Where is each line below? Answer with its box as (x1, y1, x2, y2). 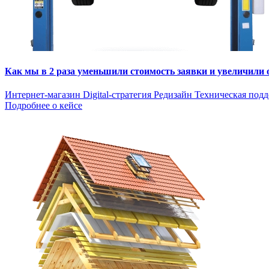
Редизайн (154, 89, 195, 100)
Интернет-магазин (5, 89, 83, 100)
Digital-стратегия (83, 89, 154, 100)
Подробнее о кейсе (5, 100, 82, 111)
